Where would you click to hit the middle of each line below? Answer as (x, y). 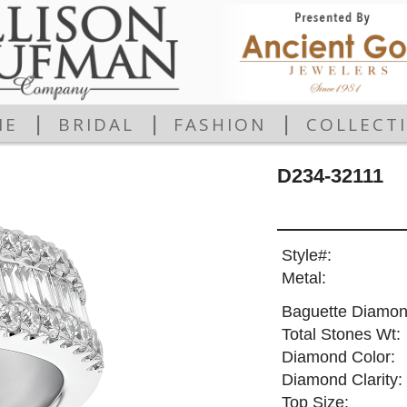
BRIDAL (96, 125)
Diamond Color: (338, 357)
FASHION (220, 125)
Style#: (306, 256)
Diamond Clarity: (342, 380)
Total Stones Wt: (341, 335)
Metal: (303, 278)
